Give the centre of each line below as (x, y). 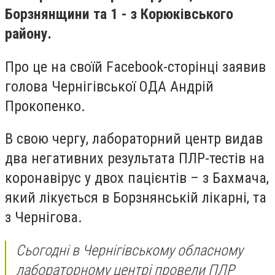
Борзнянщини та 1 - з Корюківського (119, 14)
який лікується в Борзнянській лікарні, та (136, 198)
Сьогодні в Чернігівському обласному (130, 250)
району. (28, 34)
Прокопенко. (45, 106)
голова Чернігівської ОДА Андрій (109, 86)
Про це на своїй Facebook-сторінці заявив (135, 67)
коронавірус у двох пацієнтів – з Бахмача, (137, 178)
